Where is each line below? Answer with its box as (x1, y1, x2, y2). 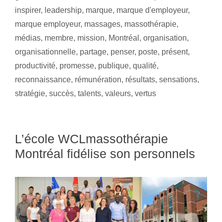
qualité (133, 61, 157, 70)
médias (15, 34, 41, 43)
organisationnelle (15, 48, 76, 56)
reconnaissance (15, 75, 71, 84)
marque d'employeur (116, 6, 188, 15)
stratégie (15, 89, 45, 98)
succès (49, 89, 74, 98)
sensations (159, 75, 197, 84)
